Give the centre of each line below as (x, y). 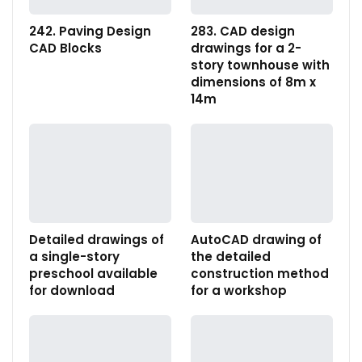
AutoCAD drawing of (256, 239)
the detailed (231, 256)
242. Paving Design (90, 31)
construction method (260, 273)
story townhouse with (260, 65)
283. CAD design (243, 31)
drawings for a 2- (246, 48)
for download (72, 290)
